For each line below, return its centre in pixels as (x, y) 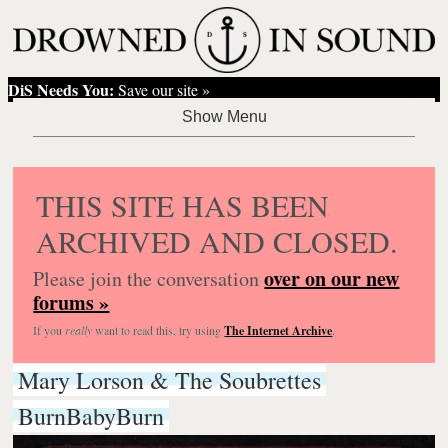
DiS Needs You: (61, 89)
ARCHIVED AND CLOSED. (217, 240)
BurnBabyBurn (91, 415)
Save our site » (162, 89)
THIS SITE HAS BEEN (183, 204)
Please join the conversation (149, 278)
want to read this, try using (158, 329)
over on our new (332, 278)
